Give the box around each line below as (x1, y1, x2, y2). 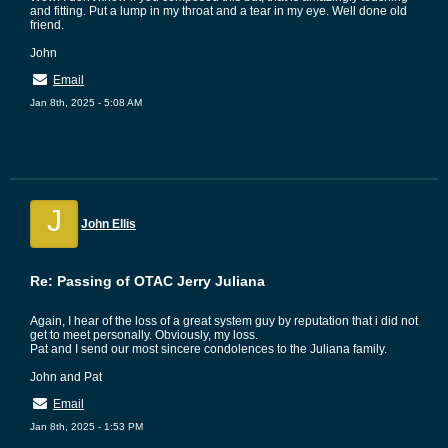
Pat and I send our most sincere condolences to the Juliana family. (30, 342, 387, 356)
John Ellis (81, 217, 136, 231)
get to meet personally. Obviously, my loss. (30, 328, 258, 342)
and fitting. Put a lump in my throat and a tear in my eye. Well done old (30, 4, 407, 18)
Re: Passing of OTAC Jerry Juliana (30, 273, 265, 289)
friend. (30, 18, 64, 32)
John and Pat (30, 370, 102, 384)
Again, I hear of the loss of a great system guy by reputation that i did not (30, 314, 418, 328)
